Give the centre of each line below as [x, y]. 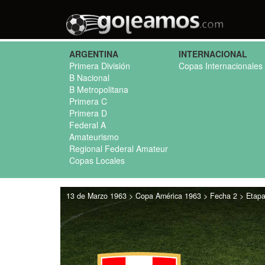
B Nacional [89, 77]
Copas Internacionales [221, 65]
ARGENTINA [94, 54]
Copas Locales [97, 160]
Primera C [88, 101]
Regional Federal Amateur [119, 148]
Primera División [100, 65]
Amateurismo [94, 136]
